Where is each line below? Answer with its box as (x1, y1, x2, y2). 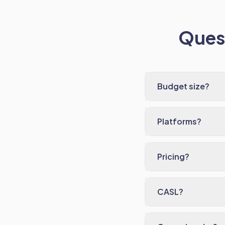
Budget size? (157, 81, 209, 91)
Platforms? (157, 116, 201, 127)
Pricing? (157, 151, 189, 162)
